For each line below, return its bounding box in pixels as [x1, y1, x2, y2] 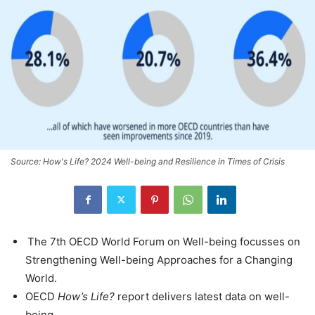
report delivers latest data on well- [115, 289, 290, 303]
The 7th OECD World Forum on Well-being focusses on [27, 234, 300, 248]
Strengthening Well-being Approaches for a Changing [25, 252, 292, 266]
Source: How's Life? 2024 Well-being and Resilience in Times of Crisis [11, 155, 285, 167]
